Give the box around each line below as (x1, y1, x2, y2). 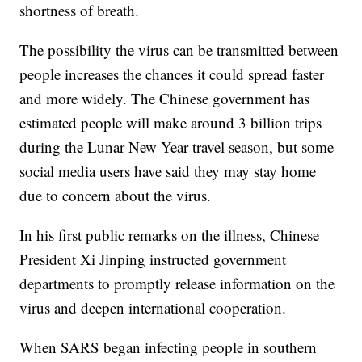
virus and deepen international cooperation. (19, 297, 287, 318)
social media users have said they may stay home (19, 161, 317, 182)
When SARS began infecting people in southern (19, 337, 318, 358)
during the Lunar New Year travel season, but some (19, 137, 335, 158)
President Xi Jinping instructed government (19, 249, 287, 270)
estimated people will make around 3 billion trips (19, 112, 322, 133)
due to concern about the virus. (19, 185, 212, 206)
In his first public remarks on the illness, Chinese (19, 225, 320, 246)
